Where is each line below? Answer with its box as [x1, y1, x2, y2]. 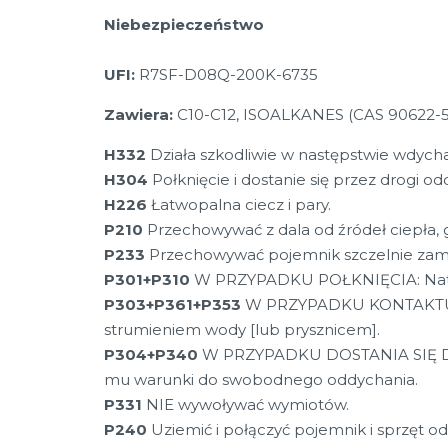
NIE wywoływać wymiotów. [141, 395, 349, 414]
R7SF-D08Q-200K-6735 [134, 65, 318, 84]
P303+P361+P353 [103, 295, 241, 314]
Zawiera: [103, 105, 173, 124]
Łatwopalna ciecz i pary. [146, 195, 331, 214]
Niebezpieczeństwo [103, 15, 264, 34]
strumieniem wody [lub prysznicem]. [103, 320, 380, 339]
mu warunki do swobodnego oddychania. [103, 370, 418, 389]
